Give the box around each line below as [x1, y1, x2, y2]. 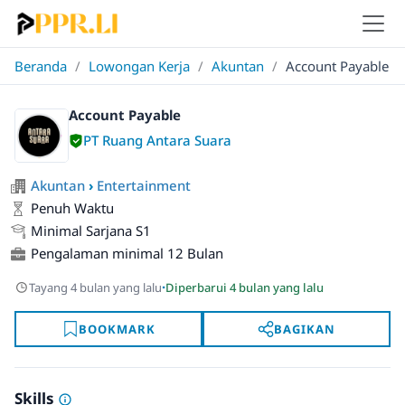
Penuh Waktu [31, 199, 114, 217]
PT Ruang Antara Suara [83, 131, 231, 149]
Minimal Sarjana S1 [31, 221, 151, 240]
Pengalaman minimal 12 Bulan [31, 244, 223, 262]
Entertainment [97, 176, 191, 194]
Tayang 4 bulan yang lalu [29, 278, 162, 296]
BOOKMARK [78, 320, 155, 337]
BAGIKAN [274, 320, 335, 337]
